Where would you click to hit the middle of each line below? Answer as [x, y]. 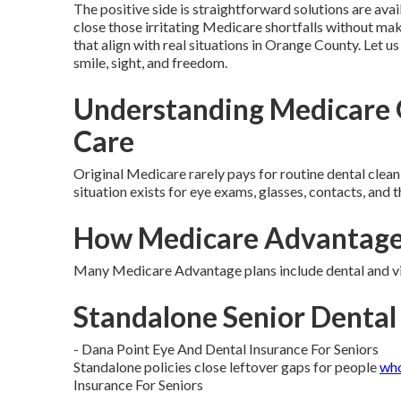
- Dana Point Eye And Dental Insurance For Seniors [226, 349]
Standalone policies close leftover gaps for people [226, 367]
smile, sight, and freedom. [150, 62]
